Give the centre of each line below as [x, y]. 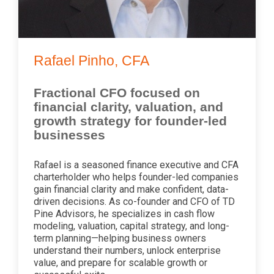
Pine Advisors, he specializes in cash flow [124, 213]
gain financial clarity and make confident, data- [131, 189]
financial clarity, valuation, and [128, 106]
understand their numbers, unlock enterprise [127, 250]
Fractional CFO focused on [117, 92]
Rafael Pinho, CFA [91, 60]
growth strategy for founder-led [130, 120]
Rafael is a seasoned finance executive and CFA [136, 165]
